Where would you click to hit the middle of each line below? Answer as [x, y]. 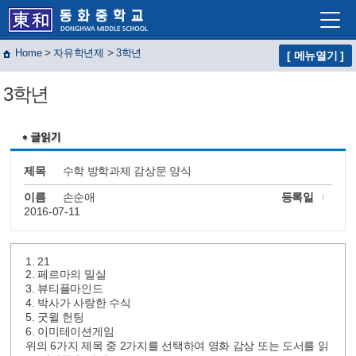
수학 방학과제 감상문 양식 [127, 171]
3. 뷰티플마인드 [64, 288]
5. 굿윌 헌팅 [55, 317]
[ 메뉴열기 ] [315, 56]
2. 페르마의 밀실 [66, 274]
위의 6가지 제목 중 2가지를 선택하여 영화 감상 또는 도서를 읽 [177, 346]
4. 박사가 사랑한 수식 [78, 303]
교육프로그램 [143, 127]
